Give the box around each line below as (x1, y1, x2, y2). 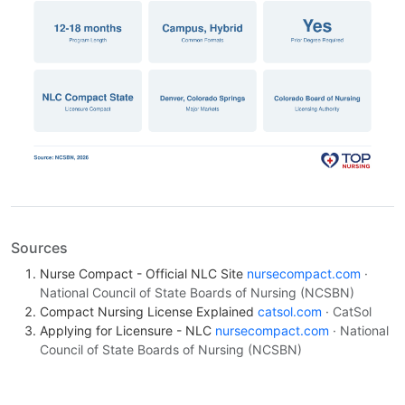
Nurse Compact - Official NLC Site (40, 266, 247, 282)
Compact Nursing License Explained (40, 304, 258, 320)
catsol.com (258, 304, 322, 320)
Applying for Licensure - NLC (40, 323, 215, 339)
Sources (11, 239, 68, 258)
